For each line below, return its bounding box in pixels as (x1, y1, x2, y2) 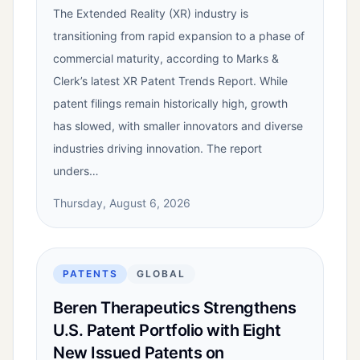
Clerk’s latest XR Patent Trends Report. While (53, 74, 288, 88)
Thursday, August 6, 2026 (53, 196, 190, 211)
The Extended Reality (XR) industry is (53, 6, 248, 21)
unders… (53, 164, 99, 178)
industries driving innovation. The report (53, 141, 262, 156)
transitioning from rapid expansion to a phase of (53, 29, 305, 43)
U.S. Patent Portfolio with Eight (53, 321, 280, 341)
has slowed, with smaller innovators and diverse (53, 119, 303, 133)
